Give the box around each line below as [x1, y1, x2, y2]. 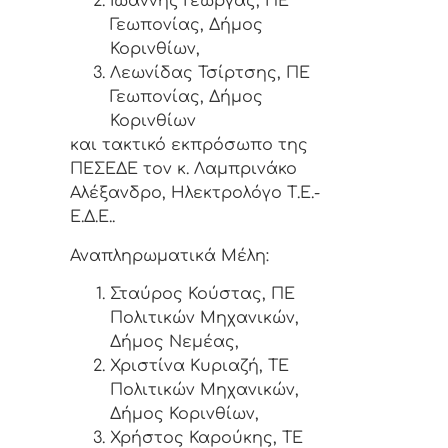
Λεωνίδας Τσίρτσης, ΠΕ [110, 64, 310, 83]
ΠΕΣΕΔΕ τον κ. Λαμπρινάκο [70, 160, 297, 179]
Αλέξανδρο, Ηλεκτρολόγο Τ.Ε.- [70, 184, 320, 203]
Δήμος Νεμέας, [110, 333, 239, 352]
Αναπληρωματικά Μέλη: [70, 246, 269, 265]
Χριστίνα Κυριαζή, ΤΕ [110, 357, 289, 376]
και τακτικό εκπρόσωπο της [70, 136, 308, 155]
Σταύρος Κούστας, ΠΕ [110, 285, 295, 304]
